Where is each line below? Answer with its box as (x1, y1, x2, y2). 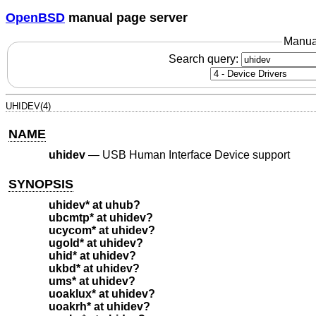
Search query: (168, 52, 241, 65)
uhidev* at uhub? (48, 199, 140, 212)
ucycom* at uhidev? (48, 224, 155, 237)
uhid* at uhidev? (48, 250, 136, 262)
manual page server (65, 10, 188, 25)
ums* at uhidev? (48, 275, 135, 288)
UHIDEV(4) (6, 100, 51, 111)
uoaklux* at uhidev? (48, 288, 155, 300)
